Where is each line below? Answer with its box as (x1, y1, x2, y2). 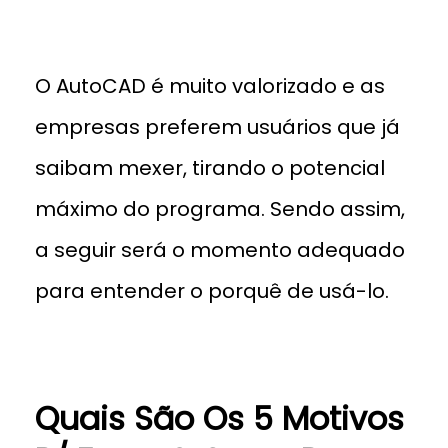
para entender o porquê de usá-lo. (35, 277, 389, 305)
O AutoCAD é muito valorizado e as (35, 72, 385, 100)
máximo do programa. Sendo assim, (35, 195, 405, 223)
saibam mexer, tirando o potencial (35, 154, 385, 182)
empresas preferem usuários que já (35, 113, 400, 141)
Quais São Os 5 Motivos (35, 396, 404, 441)
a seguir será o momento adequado (35, 236, 405, 264)
